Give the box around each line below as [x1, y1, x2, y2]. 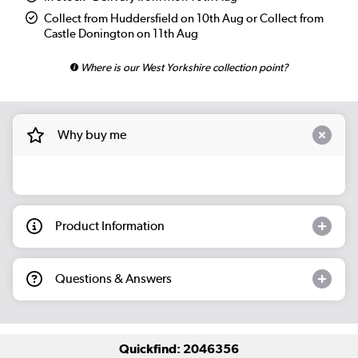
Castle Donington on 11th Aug [44, 26, 199, 42]
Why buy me [57, 127, 126, 143]
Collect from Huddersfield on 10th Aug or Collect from [44, 11, 324, 26]
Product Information [55, 218, 165, 234]
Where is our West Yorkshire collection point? [78, 61, 288, 74]
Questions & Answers [55, 271, 172, 287]
